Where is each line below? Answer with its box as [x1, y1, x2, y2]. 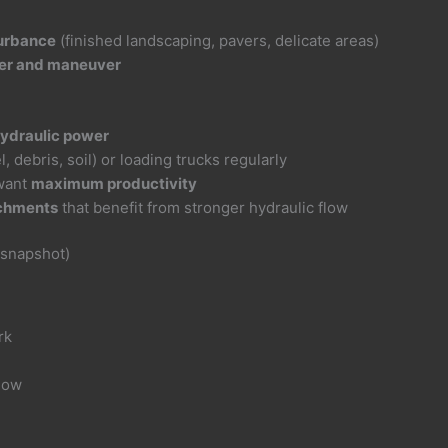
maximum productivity [31, 173, 198, 193]
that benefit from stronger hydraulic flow [58, 197, 349, 217]
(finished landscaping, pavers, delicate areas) [56, 31, 380, 51]
